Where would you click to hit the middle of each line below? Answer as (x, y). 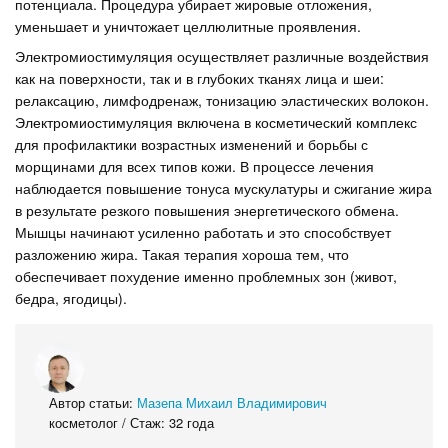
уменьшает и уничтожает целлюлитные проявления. (188, 25)
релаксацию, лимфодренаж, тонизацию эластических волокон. (222, 100)
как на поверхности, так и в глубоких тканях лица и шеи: (199, 78)
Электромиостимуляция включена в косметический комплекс (216, 122)
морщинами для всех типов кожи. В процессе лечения (194, 166)
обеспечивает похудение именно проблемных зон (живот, (206, 276)
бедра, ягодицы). (71, 298)
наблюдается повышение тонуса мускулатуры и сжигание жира (223, 188)
